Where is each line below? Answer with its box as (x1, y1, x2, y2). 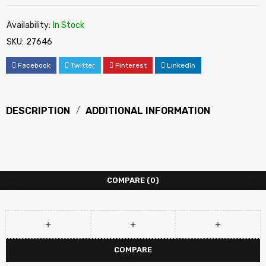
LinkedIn (167, 61, 195, 69)
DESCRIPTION (6, 105, 70, 116)
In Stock (53, 20, 84, 30)
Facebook (18, 61, 50, 69)
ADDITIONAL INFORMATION (85, 105, 210, 116)
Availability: (7, 20, 50, 30)
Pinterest (115, 61, 147, 69)
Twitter (71, 61, 95, 69)
